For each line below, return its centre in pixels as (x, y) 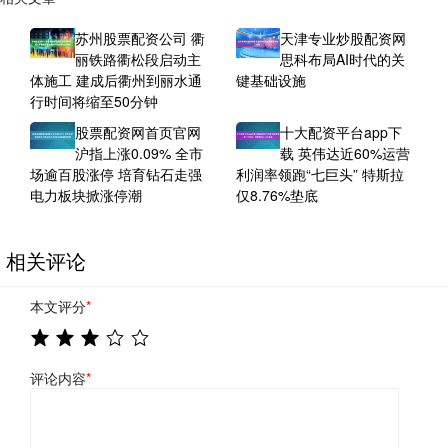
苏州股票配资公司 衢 (139, 38)
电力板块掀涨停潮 (86, 195)
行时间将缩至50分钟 (94, 101)
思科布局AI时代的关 (343, 59)
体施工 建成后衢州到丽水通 (116, 80)
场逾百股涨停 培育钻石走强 (116, 174)
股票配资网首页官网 (137, 132)
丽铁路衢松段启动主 (137, 59)
